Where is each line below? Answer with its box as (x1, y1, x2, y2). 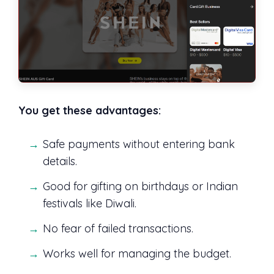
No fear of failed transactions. (43, 221, 193, 235)
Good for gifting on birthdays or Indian (43, 179, 238, 194)
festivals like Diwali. (43, 196, 136, 211)
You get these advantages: (18, 103, 161, 118)
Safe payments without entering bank (43, 137, 235, 152)
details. (43, 154, 77, 169)
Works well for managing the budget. (43, 246, 231, 261)
